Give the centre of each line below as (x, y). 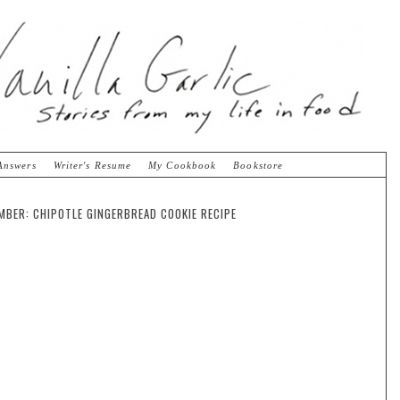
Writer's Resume (92, 165)
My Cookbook (183, 165)
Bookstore (258, 165)
